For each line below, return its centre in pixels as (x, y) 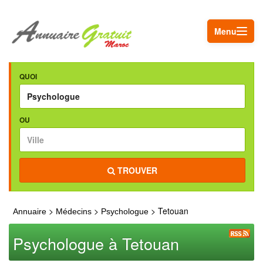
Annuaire (30, 211)
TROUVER (136, 170)
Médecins (75, 211)
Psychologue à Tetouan (96, 243)
